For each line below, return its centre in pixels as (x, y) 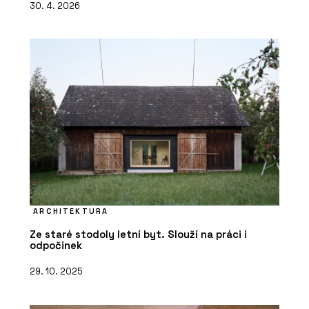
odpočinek (56, 246)
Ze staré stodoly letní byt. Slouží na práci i (138, 235)
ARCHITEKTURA (71, 211)
